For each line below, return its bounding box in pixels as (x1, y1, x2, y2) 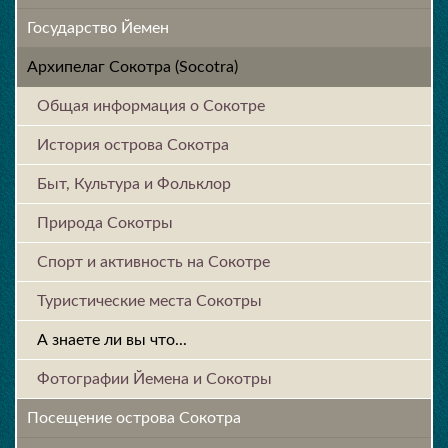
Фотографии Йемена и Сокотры (37, 371, 272, 388)
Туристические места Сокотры (37, 293, 262, 310)
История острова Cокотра (37, 137, 229, 154)
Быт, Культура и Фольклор (37, 176, 231, 193)
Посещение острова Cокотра (27, 410, 241, 427)
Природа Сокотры (37, 215, 173, 232)
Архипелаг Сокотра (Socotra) (27, 59, 238, 76)
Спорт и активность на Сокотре (37, 254, 270, 271)
